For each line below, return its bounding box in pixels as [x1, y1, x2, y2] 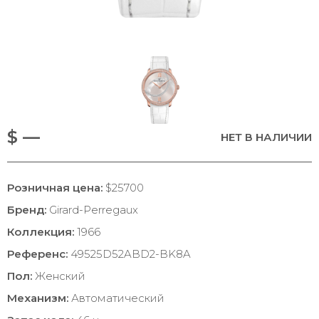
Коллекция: [7, 225, 74, 239]
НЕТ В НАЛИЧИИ [221, 130, 312, 144]
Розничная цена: [7, 181, 103, 194]
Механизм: [7, 291, 68, 305]
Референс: [7, 247, 68, 261]
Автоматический [68, 291, 164, 305]
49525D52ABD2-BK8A [68, 247, 191, 261]
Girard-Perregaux [46, 203, 138, 216]
